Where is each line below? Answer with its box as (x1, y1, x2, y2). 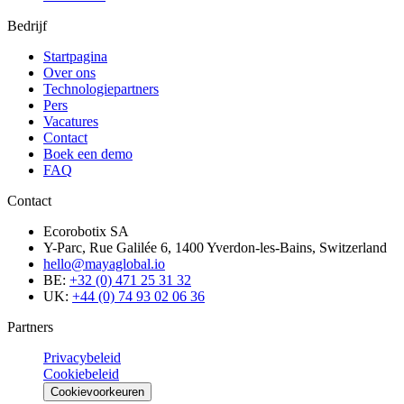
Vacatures (43, 114, 98, 130)
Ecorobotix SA (43, 224, 129, 240)
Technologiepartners (43, 81, 159, 97)
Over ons (43, 65, 96, 81)
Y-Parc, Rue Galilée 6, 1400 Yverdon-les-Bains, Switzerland (43, 240, 387, 256)
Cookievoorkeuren (50, 385, 144, 399)
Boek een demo (43, 146, 133, 162)
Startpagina (43, 49, 107, 65)
